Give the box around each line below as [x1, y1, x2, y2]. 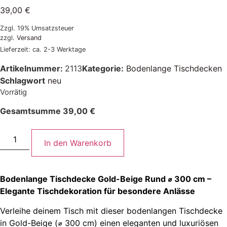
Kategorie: [82, 63, 124, 73]
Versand [17, 33, 42, 42]
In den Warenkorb [44, 138, 112, 148]
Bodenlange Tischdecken [126, 63, 222, 73]
